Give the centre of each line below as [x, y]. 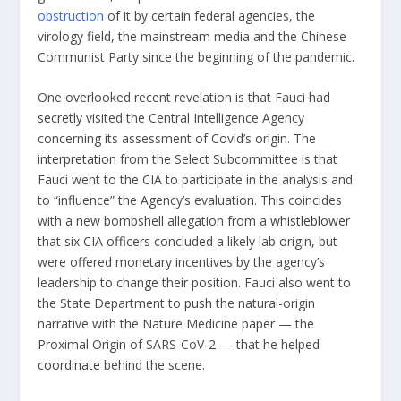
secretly [60, 118]
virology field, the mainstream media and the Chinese [192, 37]
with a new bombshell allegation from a [154, 221]
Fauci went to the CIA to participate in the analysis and [196, 180]
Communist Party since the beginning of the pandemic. [196, 57]
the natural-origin [264, 303]
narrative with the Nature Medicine [140, 324]
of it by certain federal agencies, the [212, 16]
